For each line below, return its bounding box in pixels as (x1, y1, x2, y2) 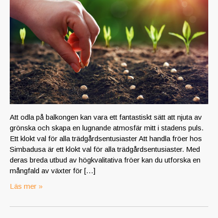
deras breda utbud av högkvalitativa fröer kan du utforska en (10, 155, 200, 164)
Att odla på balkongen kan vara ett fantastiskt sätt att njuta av (10, 112, 202, 121)
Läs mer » (10, 182, 43, 190)
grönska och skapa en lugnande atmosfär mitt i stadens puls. (10, 123, 203, 132)
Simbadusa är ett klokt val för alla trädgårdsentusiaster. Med (10, 145, 200, 153)
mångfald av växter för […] (10, 166, 95, 175)
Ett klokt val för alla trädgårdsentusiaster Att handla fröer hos (10, 134, 202, 143)
